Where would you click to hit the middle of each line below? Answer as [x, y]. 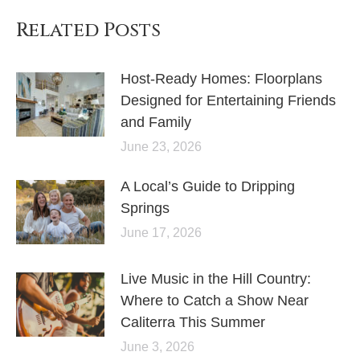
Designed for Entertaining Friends [228, 101]
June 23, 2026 [161, 147]
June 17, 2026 [161, 233]
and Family [156, 123]
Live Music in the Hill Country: [216, 279]
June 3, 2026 [157, 347]
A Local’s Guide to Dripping [208, 187]
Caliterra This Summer [193, 323]
